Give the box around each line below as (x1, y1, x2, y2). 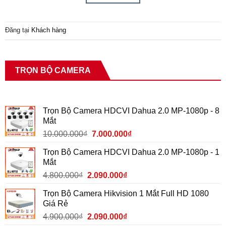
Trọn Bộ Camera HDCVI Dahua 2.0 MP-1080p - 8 (43, 106, 219, 115)
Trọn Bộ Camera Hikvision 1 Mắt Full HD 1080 (43, 189, 209, 198)
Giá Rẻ (43, 199, 68, 208)
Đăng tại (5, 26, 31, 34)
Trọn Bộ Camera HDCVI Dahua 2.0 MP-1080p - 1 (43, 147, 219, 156)
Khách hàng (31, 26, 66, 34)
